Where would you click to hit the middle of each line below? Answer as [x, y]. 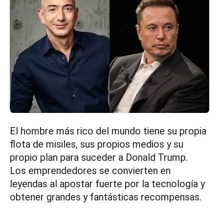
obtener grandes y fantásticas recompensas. [106, 197]
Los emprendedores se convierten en [90, 171]
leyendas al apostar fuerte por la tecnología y [107, 184]
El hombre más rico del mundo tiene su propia [108, 131]
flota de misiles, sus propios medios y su [97, 144]
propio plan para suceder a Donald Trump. [99, 158]
